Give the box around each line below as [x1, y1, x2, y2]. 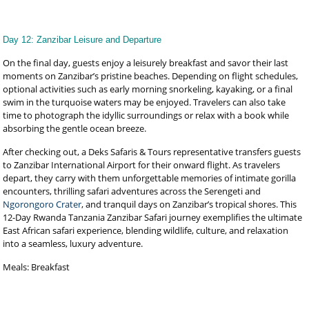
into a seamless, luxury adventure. [3, 237, 143, 250]
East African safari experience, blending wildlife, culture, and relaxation [3, 224, 289, 237]
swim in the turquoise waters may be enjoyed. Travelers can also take [3, 96, 286, 108]
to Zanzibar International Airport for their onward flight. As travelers [3, 159, 281, 171]
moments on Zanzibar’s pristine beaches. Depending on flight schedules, [3, 70, 299, 82]
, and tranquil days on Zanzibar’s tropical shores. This [81, 198, 297, 210]
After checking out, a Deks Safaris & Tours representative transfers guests [3, 146, 301, 158]
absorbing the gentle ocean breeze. [3, 122, 147, 134]
